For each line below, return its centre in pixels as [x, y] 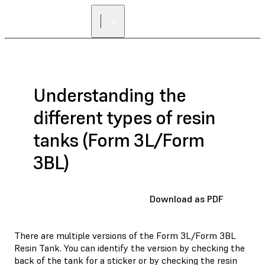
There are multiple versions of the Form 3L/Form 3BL [125, 235]
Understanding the [109, 96]
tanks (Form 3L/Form [119, 140]
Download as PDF [186, 198]
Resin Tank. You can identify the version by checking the [130, 248]
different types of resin [124, 118]
